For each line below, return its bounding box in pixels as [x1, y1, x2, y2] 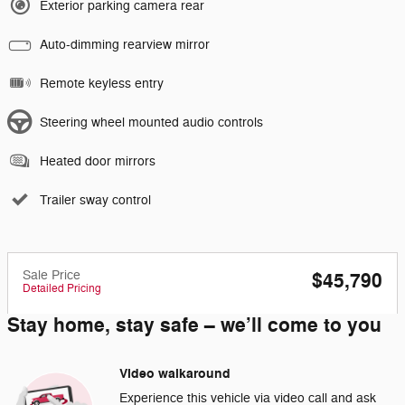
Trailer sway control [40, 192, 151, 208]
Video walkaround [119, 364, 231, 382]
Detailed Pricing [23, 280, 101, 296]
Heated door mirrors [40, 153, 155, 169]
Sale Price [23, 267, 80, 283]
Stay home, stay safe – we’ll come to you [7, 312, 381, 338]
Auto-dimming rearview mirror [40, 36, 210, 52]
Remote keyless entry [40, 75, 164, 91]
